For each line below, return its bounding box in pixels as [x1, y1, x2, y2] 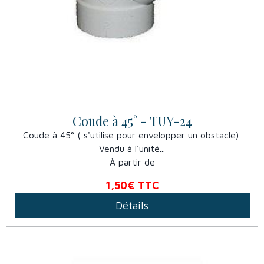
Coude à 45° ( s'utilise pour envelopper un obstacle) [22, 130, 242, 141]
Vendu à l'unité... [99, 143, 165, 154]
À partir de [109, 157, 155, 168]
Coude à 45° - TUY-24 [72, 113, 192, 130]
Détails [115, 199, 148, 212]
